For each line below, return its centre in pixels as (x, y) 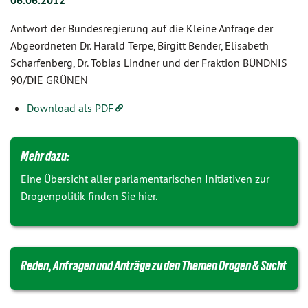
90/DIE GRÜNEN (49, 80)
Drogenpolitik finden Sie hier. (89, 196)
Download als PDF (70, 108)
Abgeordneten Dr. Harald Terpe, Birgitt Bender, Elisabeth (140, 45)
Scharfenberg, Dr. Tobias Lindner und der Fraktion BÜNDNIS (149, 63)
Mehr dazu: (45, 156)
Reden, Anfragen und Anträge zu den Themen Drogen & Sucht (154, 265)
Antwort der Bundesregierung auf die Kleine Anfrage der (142, 28)
